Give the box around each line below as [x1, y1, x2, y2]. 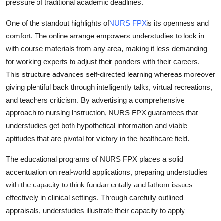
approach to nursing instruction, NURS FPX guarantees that [6, 109, 198, 117]
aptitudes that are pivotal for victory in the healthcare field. [6, 134, 189, 143]
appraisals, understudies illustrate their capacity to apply [6, 206, 185, 215]
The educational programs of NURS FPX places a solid [6, 155, 183, 164]
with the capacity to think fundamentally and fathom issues [6, 181, 193, 189]
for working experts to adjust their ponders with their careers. [6, 57, 200, 66]
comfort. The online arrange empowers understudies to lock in [6, 32, 204, 40]
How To [7, 3, 37, 13]
